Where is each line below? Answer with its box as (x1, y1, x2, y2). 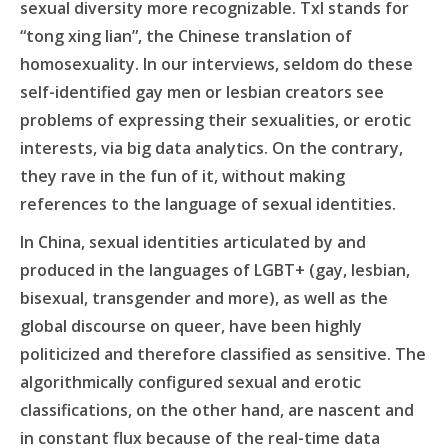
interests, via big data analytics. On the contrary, (20, 137, 403, 160)
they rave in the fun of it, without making (20, 165, 345, 188)
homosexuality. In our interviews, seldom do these (20, 53, 413, 76)
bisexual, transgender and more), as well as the (20, 287, 388, 310)
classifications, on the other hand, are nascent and (20, 399, 414, 422)
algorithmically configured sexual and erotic (20, 371, 361, 394)
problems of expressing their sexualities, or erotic (20, 109, 411, 132)
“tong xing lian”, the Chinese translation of (20, 25, 352, 48)
